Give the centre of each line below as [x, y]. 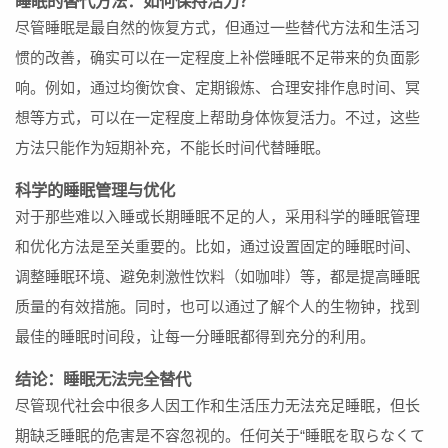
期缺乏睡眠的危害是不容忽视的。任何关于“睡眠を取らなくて [220, 435]
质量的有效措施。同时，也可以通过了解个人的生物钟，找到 [217, 306]
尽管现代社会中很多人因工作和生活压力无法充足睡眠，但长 [217, 405]
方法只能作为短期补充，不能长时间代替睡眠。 [172, 147]
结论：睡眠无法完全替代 [103, 379]
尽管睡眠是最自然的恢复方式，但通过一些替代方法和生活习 [217, 27]
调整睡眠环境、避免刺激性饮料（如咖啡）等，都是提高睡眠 [217, 276]
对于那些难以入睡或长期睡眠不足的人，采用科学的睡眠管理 [217, 216]
